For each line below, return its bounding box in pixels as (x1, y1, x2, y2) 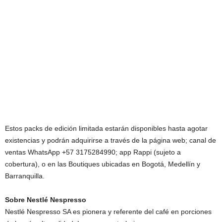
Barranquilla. (5, 172, 45, 180)
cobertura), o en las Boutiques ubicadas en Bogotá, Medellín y (5, 160, 200, 168)
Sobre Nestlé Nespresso (5, 196, 86, 204)
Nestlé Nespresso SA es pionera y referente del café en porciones (5, 208, 212, 216)
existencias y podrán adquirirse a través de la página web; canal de (5, 136, 216, 144)
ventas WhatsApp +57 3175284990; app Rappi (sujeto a (5, 148, 181, 156)
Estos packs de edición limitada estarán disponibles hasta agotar (5, 124, 208, 132)
